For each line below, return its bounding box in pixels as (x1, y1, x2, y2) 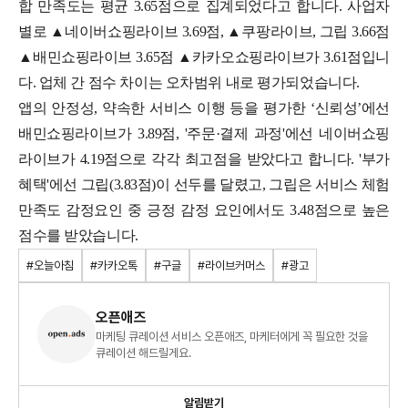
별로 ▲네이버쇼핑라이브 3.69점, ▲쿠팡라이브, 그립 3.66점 (18, 23, 390, 39)
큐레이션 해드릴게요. (96, 345, 191, 360)
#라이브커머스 (198, 258, 265, 272)
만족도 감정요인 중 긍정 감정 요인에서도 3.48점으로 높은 (18, 201, 390, 218)
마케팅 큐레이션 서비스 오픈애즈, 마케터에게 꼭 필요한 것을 (96, 329, 368, 343)
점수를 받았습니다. (18, 227, 138, 243)
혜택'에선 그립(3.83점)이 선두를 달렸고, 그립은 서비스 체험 (18, 176, 390, 192)
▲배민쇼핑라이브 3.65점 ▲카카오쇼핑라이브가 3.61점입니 (18, 48, 390, 65)
